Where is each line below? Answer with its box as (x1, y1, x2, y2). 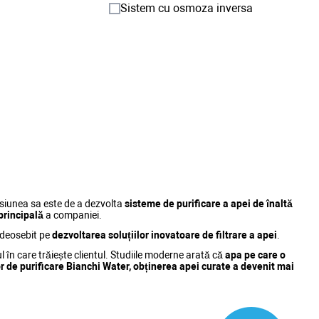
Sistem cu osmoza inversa (120, 1, 253, 15)
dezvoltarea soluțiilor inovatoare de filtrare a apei (52, 229, 277, 241)
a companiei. (43, 209, 102, 221)
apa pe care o (225, 249, 286, 261)
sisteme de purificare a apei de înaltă (125, 197, 293, 209)
